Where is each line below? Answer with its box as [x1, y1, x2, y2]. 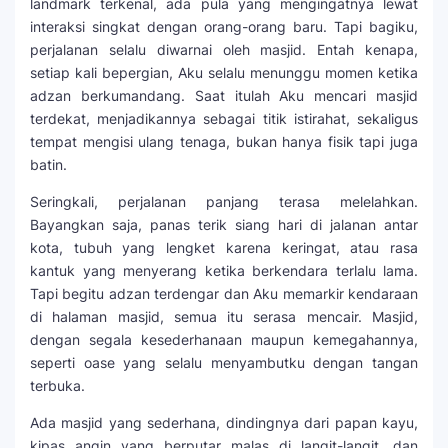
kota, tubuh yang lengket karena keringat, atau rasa [30, 239, 418, 257]
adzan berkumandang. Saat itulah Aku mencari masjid [30, 87, 418, 105]
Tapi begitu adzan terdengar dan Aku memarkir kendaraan [30, 285, 418, 303]
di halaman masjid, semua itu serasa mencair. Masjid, [30, 308, 418, 326]
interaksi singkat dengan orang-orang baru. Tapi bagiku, [30, 18, 418, 36]
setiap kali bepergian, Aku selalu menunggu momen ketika [30, 64, 418, 82]
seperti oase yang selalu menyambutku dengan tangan [30, 354, 418, 372]
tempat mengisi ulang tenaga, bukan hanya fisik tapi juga [30, 133, 418, 151]
